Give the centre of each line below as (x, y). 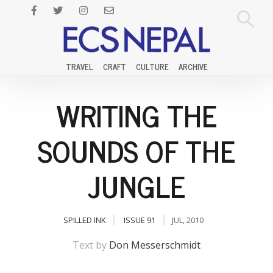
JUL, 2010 (188, 220)
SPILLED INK (85, 220)
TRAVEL (79, 67)
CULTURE (152, 67)
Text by (91, 245)
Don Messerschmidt (155, 245)
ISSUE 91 (140, 220)
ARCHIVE (193, 67)
